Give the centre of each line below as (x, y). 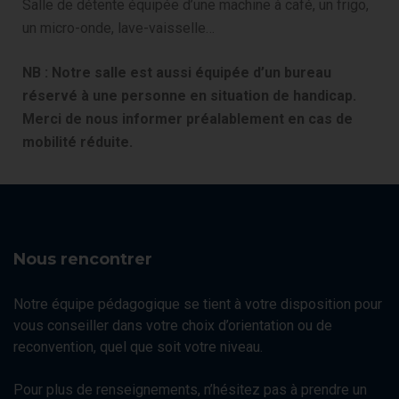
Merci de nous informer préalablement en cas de (187, 118)
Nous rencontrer (83, 259)
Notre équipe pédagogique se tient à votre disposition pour (198, 304)
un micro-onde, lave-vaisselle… (118, 28)
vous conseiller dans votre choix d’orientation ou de (173, 325)
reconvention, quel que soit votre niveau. (138, 346)
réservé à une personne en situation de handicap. (189, 95)
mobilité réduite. (77, 142)
